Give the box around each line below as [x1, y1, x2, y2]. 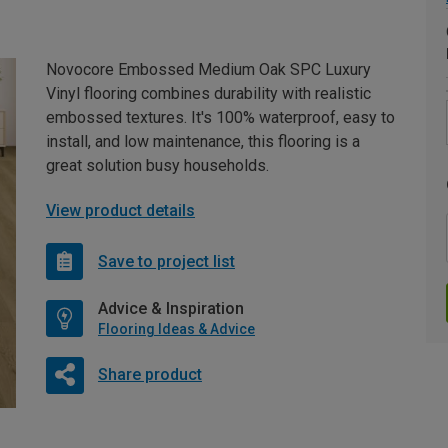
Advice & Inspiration [98, 299, 244, 319]
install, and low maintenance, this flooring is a [46, 132, 360, 152]
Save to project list [98, 251, 235, 271]
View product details [46, 201, 195, 221]
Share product [97, 365, 202, 385]
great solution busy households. [46, 156, 269, 176]
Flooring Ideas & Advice [98, 321, 255, 338]
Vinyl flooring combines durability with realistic [46, 84, 371, 104]
